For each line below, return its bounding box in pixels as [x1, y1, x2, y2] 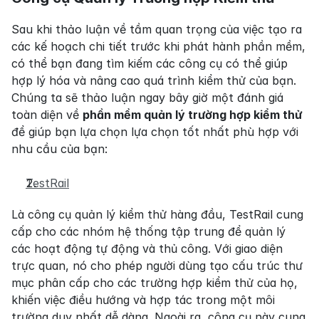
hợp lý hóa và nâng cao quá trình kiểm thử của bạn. [11, 73, 296, 88]
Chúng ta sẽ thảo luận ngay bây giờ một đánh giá [11, 90, 283, 105]
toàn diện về [11, 108, 83, 122]
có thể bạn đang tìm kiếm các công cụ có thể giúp [11, 56, 288, 70]
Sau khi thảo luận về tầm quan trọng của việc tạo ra [11, 22, 302, 36]
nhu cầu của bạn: [11, 142, 108, 156]
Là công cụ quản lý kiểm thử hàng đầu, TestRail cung [11, 207, 303, 221]
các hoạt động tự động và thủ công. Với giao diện [11, 241, 283, 256]
